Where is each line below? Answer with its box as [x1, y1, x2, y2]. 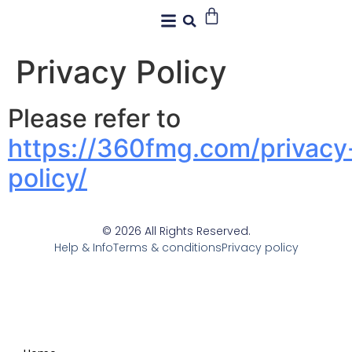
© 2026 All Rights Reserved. [101, 223, 251, 240]
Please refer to [8, 103, 181, 134]
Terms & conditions [112, 240, 222, 256]
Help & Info [53, 240, 113, 256]
